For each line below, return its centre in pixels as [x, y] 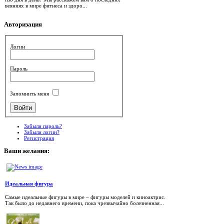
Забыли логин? [42, 132]
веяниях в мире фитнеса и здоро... [46, 5]
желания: [35, 151]
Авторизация [23, 25]
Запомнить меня [30, 93]
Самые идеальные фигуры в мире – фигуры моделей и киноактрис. [85, 197]
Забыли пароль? [43, 126]
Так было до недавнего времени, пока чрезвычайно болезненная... [84, 203]
